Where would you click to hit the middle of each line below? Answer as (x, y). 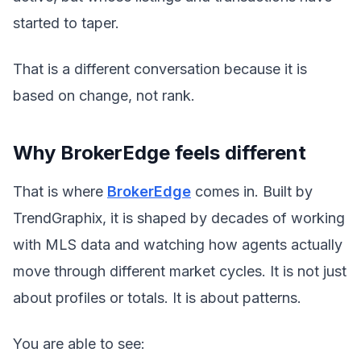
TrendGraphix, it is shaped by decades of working (179, 218)
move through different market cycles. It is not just (180, 271)
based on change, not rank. (104, 95)
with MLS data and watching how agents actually (178, 245)
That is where (60, 191)
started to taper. (66, 23)
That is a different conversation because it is (160, 69)
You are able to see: (79, 344)
